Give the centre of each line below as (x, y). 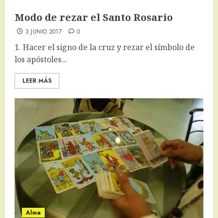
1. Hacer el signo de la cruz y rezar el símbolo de (105, 47)
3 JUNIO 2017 (44, 32)
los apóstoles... (41, 60)
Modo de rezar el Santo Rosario (94, 18)
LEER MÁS (37, 81)
